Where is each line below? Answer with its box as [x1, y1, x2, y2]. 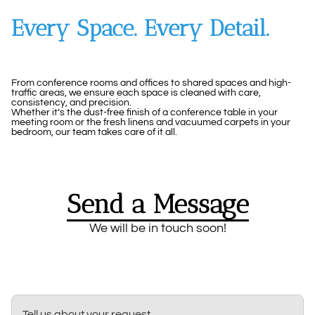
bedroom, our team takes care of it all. [11, 127, 177, 137]
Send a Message [66, 188, 249, 219]
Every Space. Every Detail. [11, 14, 269, 41]
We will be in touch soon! [89, 221, 226, 235]
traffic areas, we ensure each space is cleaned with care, [11, 87, 261, 98]
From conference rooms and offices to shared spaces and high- [11, 77, 291, 88]
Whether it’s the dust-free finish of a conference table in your [11, 107, 278, 117]
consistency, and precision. [11, 97, 131, 108]
